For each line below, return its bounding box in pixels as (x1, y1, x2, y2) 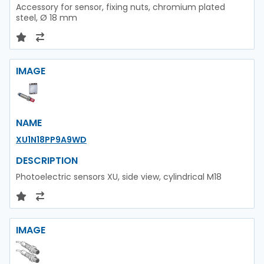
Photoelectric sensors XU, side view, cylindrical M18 (16, 170, 222, 183)
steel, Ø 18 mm (16, 11, 77, 24)
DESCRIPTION (16, 153, 78, 167)
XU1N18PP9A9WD (16, 133, 87, 146)
